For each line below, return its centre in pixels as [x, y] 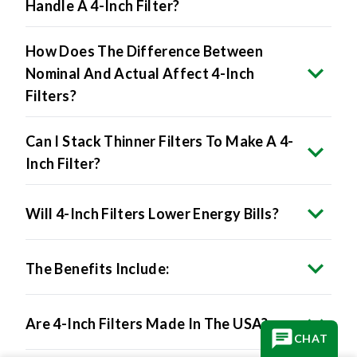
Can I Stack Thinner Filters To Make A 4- [160, 114]
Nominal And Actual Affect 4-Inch [140, 46]
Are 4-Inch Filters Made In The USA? [147, 296]
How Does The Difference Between [145, 24]
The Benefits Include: [98, 241]
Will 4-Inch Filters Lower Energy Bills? [153, 186]
